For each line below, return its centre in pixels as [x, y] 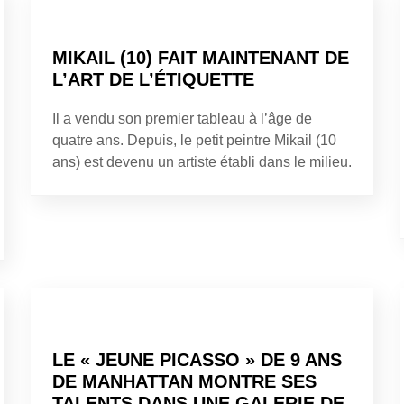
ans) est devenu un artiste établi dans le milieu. [202, 161]
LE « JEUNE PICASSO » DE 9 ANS [197, 359]
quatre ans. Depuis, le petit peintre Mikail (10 [194, 140]
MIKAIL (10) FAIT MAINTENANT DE [201, 57]
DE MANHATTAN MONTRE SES [184, 381]
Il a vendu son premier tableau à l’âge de [182, 118]
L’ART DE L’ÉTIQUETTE [153, 79]
